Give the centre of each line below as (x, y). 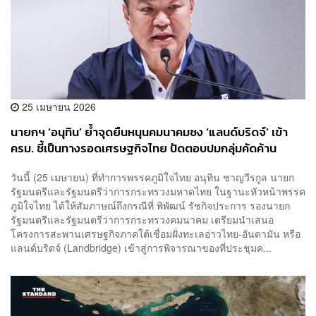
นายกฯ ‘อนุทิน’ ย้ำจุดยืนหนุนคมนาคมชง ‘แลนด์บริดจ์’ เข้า (149, 132)
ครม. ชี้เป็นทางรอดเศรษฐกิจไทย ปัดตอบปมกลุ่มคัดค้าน (144, 148)
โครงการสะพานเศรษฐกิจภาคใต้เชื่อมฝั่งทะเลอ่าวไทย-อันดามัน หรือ (156, 234)
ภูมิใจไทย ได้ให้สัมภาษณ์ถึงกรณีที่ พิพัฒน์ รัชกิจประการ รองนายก (150, 206)
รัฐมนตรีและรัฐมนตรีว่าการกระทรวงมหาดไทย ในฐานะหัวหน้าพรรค (158, 192)
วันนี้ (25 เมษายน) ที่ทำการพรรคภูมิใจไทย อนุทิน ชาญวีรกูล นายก (152, 177)
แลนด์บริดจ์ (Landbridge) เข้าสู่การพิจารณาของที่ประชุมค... (141, 248)
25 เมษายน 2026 (57, 106)
